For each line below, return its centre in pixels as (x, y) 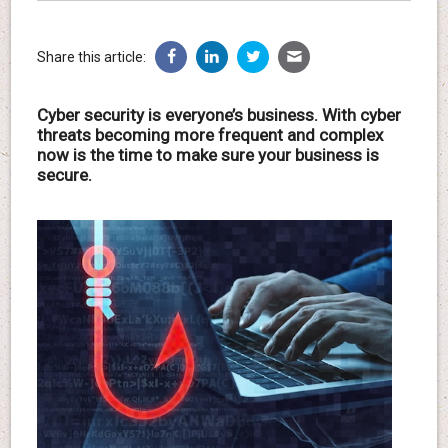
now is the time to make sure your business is (207, 154)
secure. (64, 174)
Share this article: (91, 56)
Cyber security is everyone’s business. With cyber (218, 114)
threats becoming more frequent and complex (209, 134)
